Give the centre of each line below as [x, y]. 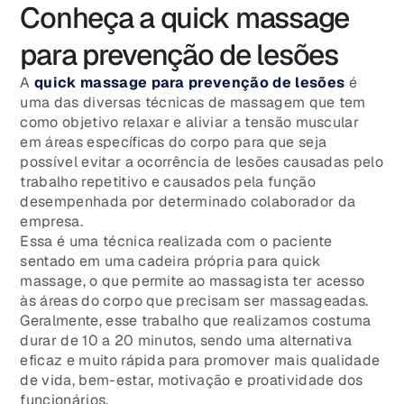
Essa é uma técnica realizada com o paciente [176, 242]
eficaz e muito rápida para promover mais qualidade [200, 361]
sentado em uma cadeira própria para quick [170, 262]
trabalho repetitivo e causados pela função [168, 182]
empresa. [51, 222]
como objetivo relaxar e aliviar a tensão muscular [190, 123]
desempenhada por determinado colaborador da [188, 202]
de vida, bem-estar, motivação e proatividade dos [192, 381]
